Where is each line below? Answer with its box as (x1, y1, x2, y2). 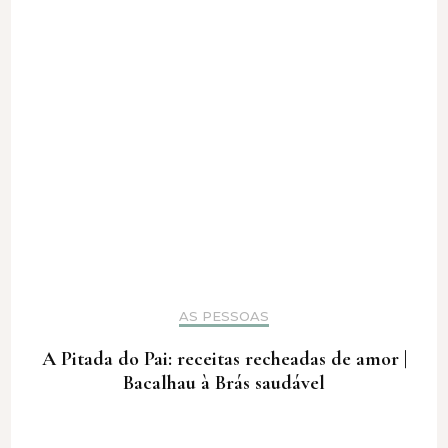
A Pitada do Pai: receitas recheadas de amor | (41, 347, 407, 372)
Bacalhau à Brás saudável (123, 371, 325, 396)
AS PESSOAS (179, 308, 269, 325)
